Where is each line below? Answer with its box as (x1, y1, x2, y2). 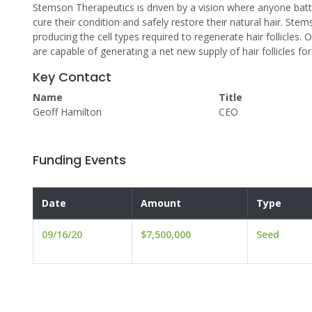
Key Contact (33, 68, 111, 86)
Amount (141, 196, 181, 210)
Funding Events (33, 151, 126, 169)
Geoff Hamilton (33, 105, 102, 119)
